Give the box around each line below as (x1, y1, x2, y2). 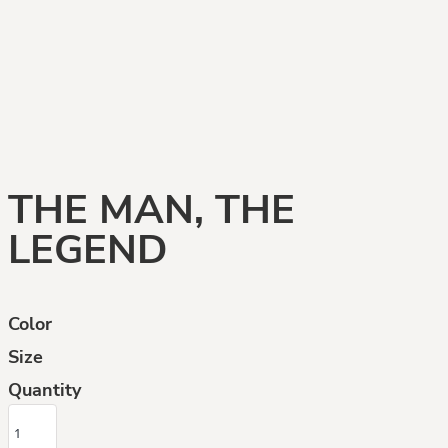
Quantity (8, 377, 81, 402)
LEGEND (8, 222, 167, 277)
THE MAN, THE (8, 182, 295, 237)
